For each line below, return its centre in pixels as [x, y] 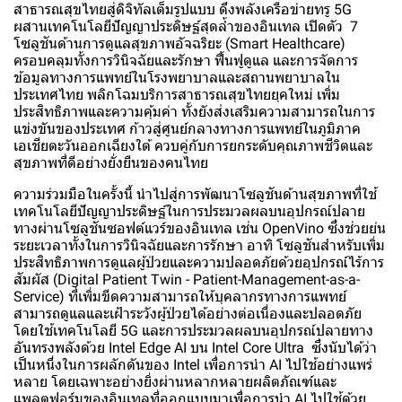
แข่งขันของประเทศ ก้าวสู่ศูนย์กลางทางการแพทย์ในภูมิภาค [187, 129]
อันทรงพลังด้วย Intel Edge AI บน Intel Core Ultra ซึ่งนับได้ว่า [195, 348]
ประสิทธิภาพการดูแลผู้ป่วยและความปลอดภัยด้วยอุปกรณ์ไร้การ [199, 263]
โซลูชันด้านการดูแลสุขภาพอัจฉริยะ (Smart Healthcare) [179, 44]
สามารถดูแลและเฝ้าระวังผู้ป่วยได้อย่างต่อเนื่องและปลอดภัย [188, 314]
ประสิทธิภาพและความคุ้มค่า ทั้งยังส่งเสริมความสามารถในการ [194, 112]
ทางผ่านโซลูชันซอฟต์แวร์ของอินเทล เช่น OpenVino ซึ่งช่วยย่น [200, 229]
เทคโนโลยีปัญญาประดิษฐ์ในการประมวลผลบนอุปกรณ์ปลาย [189, 212]
